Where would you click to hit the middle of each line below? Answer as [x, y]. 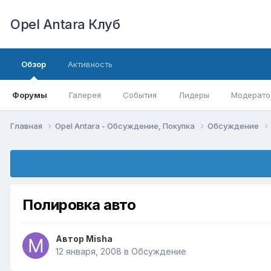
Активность [90, 64]
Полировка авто [79, 204]
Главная [27, 126]
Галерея [85, 95]
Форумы [30, 95]
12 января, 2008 [89, 252]
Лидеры [194, 95]
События [140, 95]
